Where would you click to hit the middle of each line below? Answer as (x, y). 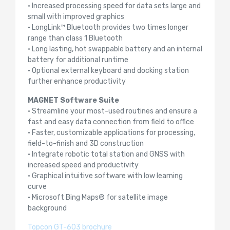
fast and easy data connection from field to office (111, 122)
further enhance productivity (77, 82)
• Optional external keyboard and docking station (108, 71)
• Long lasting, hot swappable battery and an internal (115, 49)
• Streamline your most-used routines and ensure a (112, 111)
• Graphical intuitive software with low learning (105, 176)
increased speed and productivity (83, 165)
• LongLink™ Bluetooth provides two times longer (108, 28)
